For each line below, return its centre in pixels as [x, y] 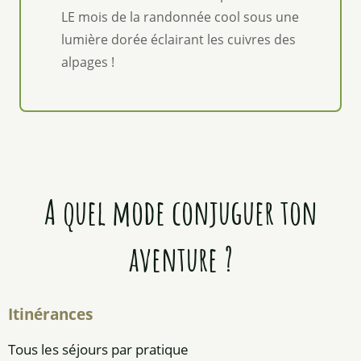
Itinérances [50, 314]
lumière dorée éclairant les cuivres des [178, 39]
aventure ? [180, 258]
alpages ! [88, 62]
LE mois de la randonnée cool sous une [180, 17]
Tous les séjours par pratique [98, 349]
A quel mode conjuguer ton [180, 211]
